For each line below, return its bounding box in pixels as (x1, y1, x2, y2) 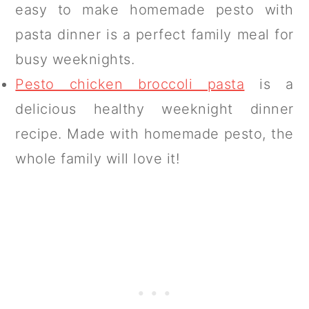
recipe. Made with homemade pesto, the (15, 125, 294, 142)
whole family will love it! (15, 150, 180, 167)
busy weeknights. (15, 50, 135, 68)
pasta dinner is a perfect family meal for (15, 26, 294, 43)
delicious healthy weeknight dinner (15, 100, 294, 117)
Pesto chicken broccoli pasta (15, 75, 245, 92)
